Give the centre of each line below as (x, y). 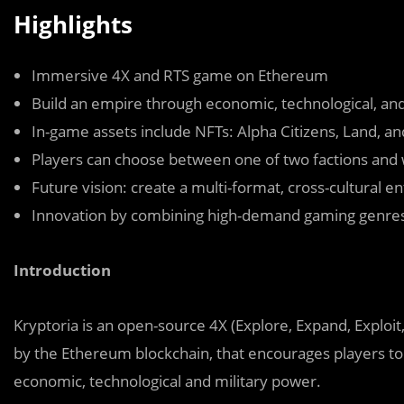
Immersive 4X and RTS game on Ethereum (180, 75)
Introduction (62, 270)
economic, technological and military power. (167, 381)
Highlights (73, 24)
